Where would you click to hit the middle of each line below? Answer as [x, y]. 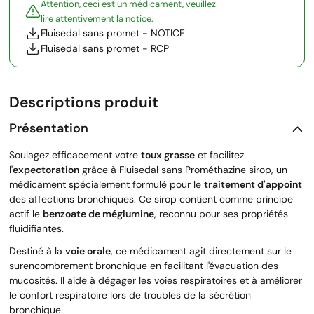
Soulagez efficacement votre [75, 155]
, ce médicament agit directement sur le [201, 251]
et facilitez [219, 155]
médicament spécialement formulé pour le [107, 184]
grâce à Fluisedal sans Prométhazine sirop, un [183, 169]
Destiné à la [37, 251]
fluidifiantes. [36, 228]
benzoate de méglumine [98, 213]
